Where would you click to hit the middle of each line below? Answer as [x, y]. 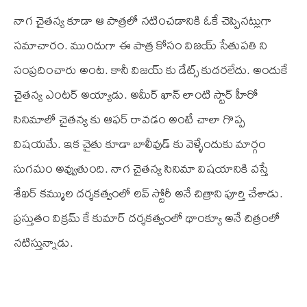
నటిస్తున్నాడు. [44, 243]
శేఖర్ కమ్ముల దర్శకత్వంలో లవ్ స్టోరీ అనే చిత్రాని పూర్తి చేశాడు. [148, 193]
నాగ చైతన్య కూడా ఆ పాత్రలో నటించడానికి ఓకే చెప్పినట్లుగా [143, 21]
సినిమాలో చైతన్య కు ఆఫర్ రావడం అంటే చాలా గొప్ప [130, 119]
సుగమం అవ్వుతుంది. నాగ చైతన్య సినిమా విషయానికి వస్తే [141, 169]
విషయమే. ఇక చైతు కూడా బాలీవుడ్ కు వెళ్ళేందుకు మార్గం [140, 144]
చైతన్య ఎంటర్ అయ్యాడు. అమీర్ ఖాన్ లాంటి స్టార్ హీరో [136, 95]
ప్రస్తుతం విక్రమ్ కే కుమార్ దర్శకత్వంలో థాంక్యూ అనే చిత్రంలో [147, 218]
